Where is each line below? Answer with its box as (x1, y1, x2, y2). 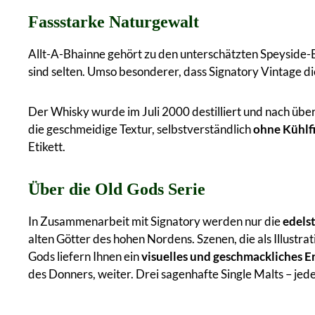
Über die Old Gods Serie (28, 179, 205, 198)
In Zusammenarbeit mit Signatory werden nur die (28, 213, 283, 229)
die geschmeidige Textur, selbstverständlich (28, 121, 253, 136)
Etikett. (28, 139, 65, 154)
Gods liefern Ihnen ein (28, 248, 141, 264)
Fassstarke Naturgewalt (28, 12, 199, 31)
